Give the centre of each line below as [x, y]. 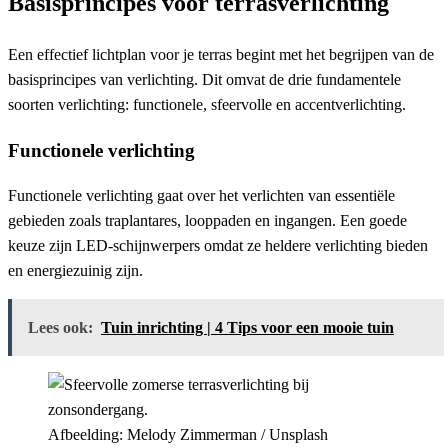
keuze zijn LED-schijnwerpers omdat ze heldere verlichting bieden [218, 246]
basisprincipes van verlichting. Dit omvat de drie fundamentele [204, 79]
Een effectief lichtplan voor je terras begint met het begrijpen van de [221, 54]
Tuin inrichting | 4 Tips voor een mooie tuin [247, 328]
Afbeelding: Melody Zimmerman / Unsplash [188, 435]
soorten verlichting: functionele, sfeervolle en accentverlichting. [207, 104]
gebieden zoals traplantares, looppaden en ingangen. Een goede [207, 221]
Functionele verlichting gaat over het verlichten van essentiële [201, 196]
